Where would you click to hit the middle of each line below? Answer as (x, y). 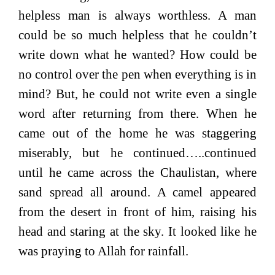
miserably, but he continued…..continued (137, 153)
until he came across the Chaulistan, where (137, 172)
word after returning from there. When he (137, 113)
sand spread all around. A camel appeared (137, 192)
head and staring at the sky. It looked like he (137, 231)
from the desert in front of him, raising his (137, 211)
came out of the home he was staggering (137, 133)
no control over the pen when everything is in (137, 74)
